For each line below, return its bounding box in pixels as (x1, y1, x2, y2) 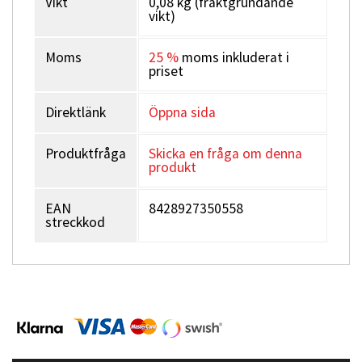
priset (149, 62, 183, 80)
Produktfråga (45, 145, 126, 162)
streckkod (45, 213, 105, 231)
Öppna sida (149, 103, 216, 121)
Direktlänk (45, 103, 106, 121)
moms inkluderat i (179, 48, 289, 66)
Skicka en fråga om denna (149, 145, 302, 162)
